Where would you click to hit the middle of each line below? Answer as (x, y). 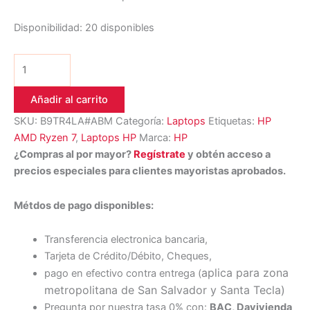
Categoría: (141, 121)
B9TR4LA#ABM (76, 121)
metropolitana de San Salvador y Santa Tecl (159, 290)
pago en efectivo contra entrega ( (122, 274)
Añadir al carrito (69, 100)
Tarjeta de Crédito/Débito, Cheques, (128, 256)
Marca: (156, 138)
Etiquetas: (233, 121)
